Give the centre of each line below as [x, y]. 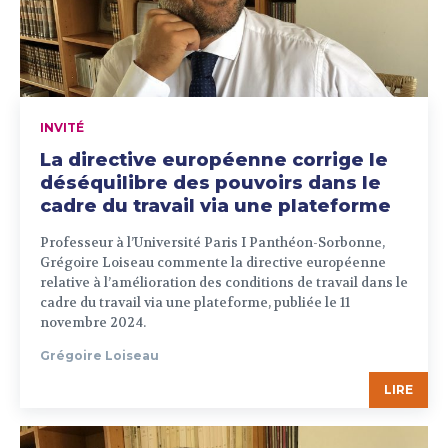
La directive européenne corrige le [214, 159]
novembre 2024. [93, 322]
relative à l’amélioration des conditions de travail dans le [224, 282]
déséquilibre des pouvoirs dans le [210, 182]
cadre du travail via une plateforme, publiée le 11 [195, 302]
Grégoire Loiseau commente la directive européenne [213, 262]
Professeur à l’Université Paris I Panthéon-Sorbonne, [212, 242]
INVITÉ [62, 127]
